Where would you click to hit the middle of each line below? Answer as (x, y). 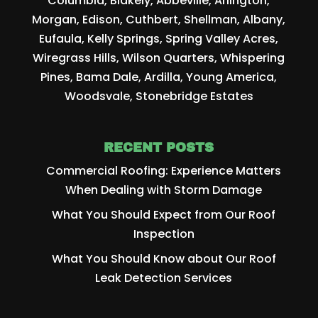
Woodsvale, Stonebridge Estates (159, 97)
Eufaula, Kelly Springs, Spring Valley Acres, (159, 39)
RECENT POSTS (159, 148)
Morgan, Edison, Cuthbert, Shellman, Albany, (159, 20)
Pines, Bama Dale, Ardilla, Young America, (159, 77)
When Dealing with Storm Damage (164, 190)
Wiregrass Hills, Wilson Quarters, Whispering (159, 58)
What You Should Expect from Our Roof (164, 215)
